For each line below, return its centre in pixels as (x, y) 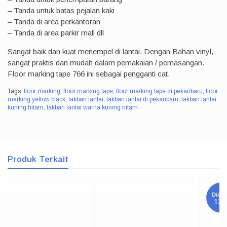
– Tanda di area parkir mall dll (56, 33)
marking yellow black (36, 100)
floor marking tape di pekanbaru (159, 91)
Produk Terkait (38, 160)
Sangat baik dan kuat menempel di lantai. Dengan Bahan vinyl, (110, 52)
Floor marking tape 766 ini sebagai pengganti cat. (89, 74)
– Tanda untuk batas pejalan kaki (61, 11)
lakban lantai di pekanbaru (142, 100)
